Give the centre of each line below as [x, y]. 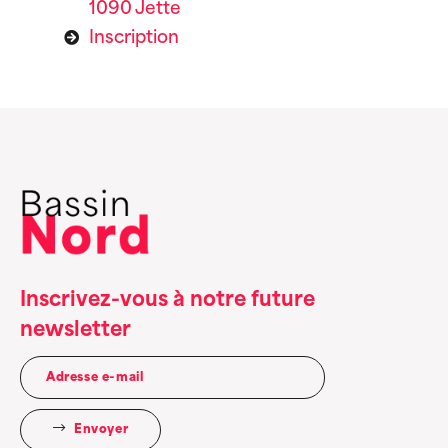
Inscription [133, 39]
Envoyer [101, 430]
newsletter [75, 331]
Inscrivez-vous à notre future [167, 301]
